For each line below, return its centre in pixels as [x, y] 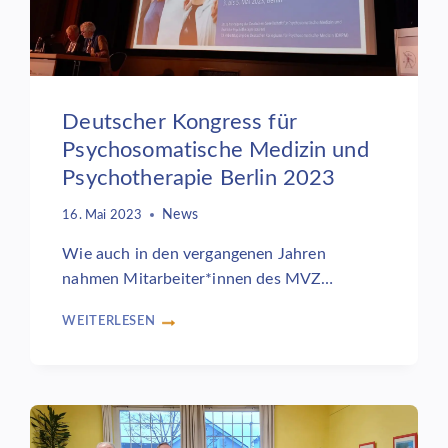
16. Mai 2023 [102, 215]
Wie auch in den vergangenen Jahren [194, 254]
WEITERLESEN [109, 321]
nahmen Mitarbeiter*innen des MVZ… [198, 279]
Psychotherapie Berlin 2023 [199, 177]
